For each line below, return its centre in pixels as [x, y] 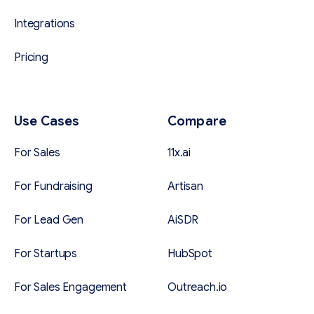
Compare [197, 122]
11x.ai [179, 153]
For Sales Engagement [70, 288]
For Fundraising [53, 187]
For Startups [46, 254]
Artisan [185, 187]
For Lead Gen [49, 220]
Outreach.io [198, 288]
